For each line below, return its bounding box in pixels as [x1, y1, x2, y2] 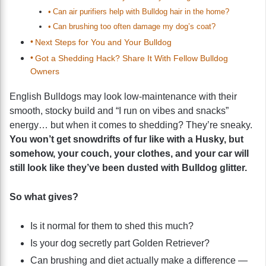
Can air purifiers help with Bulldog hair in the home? [52, 7, 229, 16]
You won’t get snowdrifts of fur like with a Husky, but [9, 134, 243, 144]
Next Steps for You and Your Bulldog [34, 37, 172, 47]
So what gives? [9, 191, 78, 202]
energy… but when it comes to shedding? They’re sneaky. [9, 119, 252, 130]
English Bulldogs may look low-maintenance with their [9, 91, 237, 102]
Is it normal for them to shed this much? [30, 220, 194, 231]
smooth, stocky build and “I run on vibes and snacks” [9, 105, 229, 116]
